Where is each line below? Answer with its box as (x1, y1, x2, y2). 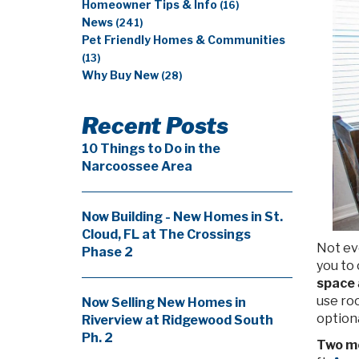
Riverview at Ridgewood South (82, 313, 273, 328)
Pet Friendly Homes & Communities (82, 34, 285, 46)
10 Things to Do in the (82, 141, 220, 156)
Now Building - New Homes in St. (82, 209, 283, 224)
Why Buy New (82, 69, 161, 82)
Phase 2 (82, 244, 133, 260)
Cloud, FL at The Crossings (82, 227, 251, 242)
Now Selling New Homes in (82, 295, 246, 310)
